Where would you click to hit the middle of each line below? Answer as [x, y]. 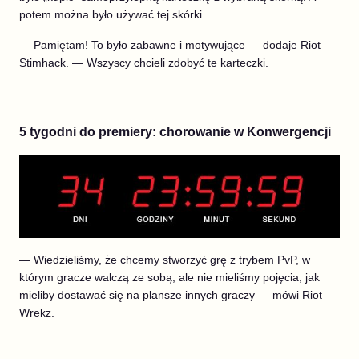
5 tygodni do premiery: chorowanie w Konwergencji [175, 132]
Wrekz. [37, 312]
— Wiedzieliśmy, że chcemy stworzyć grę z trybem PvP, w [165, 259]
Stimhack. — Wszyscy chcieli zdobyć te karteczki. [144, 63]
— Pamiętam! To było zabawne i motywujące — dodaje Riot [170, 45]
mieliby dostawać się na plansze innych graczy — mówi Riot [171, 294]
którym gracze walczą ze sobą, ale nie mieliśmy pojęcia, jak [169, 277]
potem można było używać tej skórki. [112, 15]
